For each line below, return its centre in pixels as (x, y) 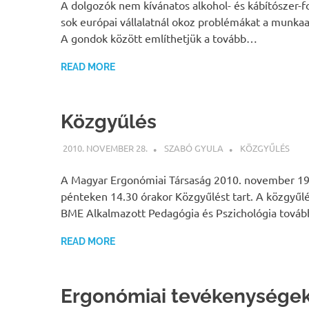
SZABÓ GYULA (193, 148)
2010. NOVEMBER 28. (105, 148)
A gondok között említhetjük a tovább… (159, 38)
